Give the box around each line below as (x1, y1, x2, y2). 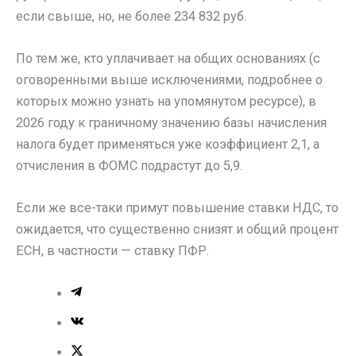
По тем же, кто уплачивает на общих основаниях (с (16, 51, 320, 67)
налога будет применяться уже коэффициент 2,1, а (16, 137, 319, 153)
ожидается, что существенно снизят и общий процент (16, 222, 339, 238)
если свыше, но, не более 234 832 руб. (16, 8, 246, 24)
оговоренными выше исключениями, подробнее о (16, 72, 323, 88)
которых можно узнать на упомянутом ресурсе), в (16, 94, 316, 110)
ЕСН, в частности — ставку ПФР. (16, 243, 209, 259)
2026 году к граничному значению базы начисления (16, 115, 327, 131)
